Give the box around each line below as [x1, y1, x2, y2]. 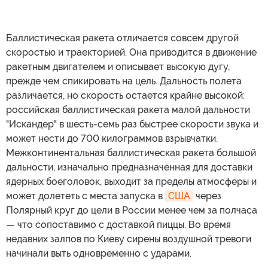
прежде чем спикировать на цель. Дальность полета [6, 75, 242, 87]
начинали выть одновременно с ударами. [6, 248, 191, 260]
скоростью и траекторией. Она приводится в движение [6, 47, 257, 59]
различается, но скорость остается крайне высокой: [6, 90, 245, 102]
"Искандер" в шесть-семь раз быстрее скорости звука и [6, 118, 258, 130]
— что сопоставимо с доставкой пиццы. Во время [6, 219, 231, 231]
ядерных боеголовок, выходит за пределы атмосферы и [6, 176, 257, 188]
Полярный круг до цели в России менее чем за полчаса [6, 205, 257, 217]
